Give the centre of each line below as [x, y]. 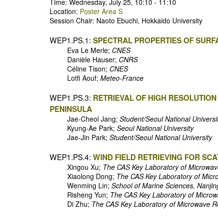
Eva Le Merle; [81, 50]
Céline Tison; [80, 69]
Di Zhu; [71, 204]
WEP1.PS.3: [70, 97]
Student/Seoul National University [161, 137]
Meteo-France [122, 78]
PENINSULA [71, 109]
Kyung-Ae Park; [83, 128]
